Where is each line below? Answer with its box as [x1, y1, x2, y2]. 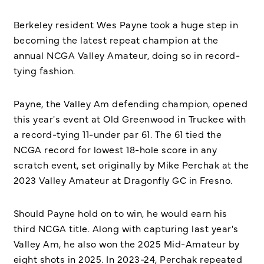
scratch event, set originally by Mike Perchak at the [13, 157, 249, 171]
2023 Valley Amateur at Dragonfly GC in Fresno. [13, 173, 233, 186]
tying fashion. [13, 64, 75, 77]
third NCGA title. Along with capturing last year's [13, 221, 239, 235]
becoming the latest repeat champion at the [13, 33, 219, 47]
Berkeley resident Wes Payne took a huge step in [13, 18, 238, 31]
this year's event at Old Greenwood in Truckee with [13, 111, 246, 125]
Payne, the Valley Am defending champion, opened [13, 96, 247, 110]
